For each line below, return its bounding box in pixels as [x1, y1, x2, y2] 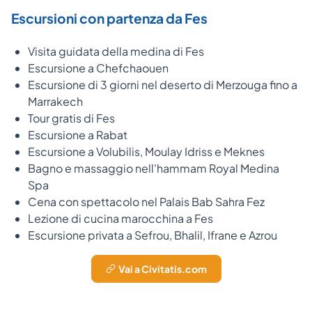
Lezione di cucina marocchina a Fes [28, 210, 213, 226]
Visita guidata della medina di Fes [28, 43, 204, 58]
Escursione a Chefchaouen [28, 60, 169, 75]
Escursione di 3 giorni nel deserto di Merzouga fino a [28, 77, 297, 92]
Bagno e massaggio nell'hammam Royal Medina [28, 160, 279, 175]
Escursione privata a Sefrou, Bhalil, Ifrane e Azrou [28, 227, 277, 242]
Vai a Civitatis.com [118, 262, 207, 275]
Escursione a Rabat [28, 127, 127, 142]
